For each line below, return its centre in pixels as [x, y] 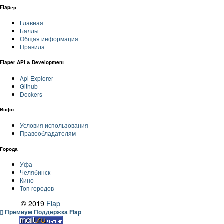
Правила [32, 47]
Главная [32, 23]
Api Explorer [37, 78]
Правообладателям [48, 133]
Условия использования [54, 125]
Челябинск [35, 172]
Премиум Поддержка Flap [42, 212]
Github [29, 86]
